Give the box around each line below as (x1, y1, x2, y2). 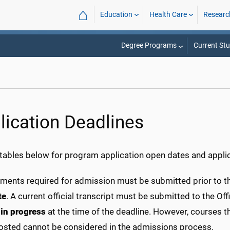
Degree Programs (121, 41, 177, 50)
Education (100, 10, 133, 19)
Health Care (149, 10, 187, 19)
